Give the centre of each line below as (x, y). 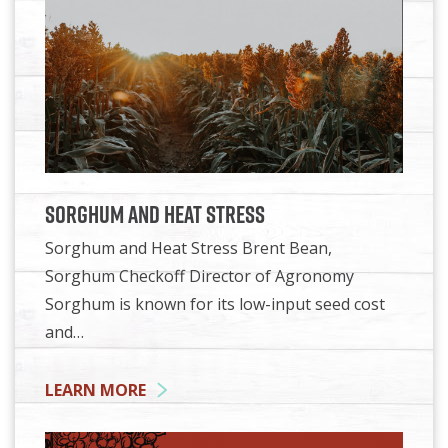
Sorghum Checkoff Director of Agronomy (199, 275)
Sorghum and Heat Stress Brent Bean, (188, 247)
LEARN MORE (95, 389)
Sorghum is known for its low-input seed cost (215, 303)
